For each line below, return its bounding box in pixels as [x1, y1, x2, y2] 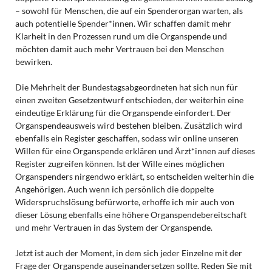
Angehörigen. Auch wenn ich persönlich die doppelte [15, 183, 214, 194]
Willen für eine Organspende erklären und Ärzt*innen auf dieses [15, 145, 255, 156]
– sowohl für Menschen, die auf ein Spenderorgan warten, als [15, 5, 243, 16]
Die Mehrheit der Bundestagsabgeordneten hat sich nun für [15, 81, 238, 92]
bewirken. [15, 56, 52, 67]
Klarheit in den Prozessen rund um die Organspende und [15, 30, 227, 41]
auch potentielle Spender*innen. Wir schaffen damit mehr [15, 18, 231, 29]
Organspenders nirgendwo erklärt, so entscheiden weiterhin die [15, 171, 254, 182]
